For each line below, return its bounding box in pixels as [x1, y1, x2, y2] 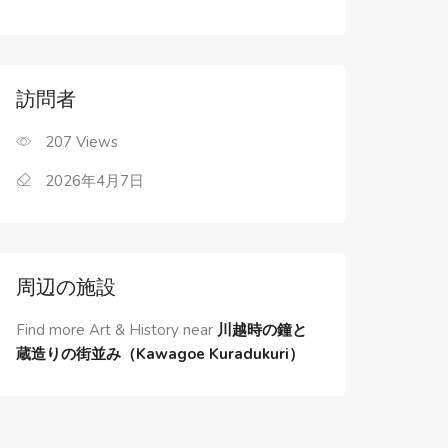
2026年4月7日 [45, 171, 144, 191]
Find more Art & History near [16, 320, 213, 340]
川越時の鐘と [217, 320, 307, 340]
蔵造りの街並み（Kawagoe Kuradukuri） [16, 344, 304, 364]
